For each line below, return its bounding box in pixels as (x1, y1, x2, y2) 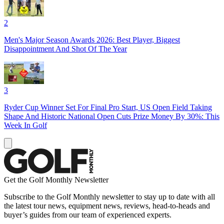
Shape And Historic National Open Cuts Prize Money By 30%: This (4, 111, 219, 120)
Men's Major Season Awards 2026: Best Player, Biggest (4, 35, 180, 44)
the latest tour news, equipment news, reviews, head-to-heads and (4, 201, 210, 210)
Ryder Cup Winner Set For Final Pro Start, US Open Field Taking (4, 102, 212, 111)
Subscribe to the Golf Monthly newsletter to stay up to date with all (4, 192, 215, 201)
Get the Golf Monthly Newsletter (4, 175, 108, 184)
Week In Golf (4, 120, 47, 129)
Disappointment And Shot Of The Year (4, 44, 127, 53)
